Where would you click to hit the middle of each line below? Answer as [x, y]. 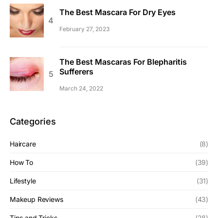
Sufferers [76, 72]
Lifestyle [23, 181]
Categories [33, 122]
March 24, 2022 [81, 89]
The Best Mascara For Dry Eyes [118, 12]
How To [21, 163]
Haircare [23, 144]
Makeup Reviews [36, 200]
